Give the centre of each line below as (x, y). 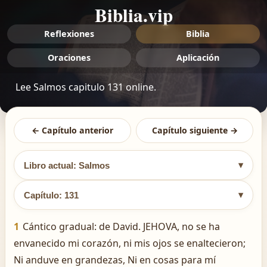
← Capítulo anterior (72, 130)
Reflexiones (69, 34)
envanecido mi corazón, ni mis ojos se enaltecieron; (130, 243)
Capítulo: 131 (51, 195)
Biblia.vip (133, 15)
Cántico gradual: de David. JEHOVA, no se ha (121, 226)
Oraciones (69, 58)
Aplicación (198, 58)
